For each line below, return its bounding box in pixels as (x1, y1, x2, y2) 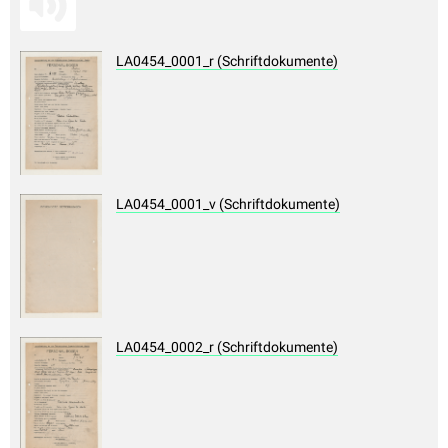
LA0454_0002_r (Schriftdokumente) (116, 339, 338, 356)
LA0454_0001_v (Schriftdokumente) (116, 196, 340, 213)
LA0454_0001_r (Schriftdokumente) (116, 53, 338, 70)
